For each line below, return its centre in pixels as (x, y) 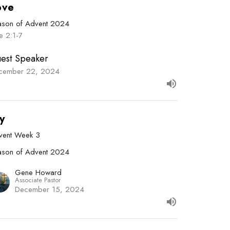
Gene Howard (39, 173)
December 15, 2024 (50, 190)
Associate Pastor (38, 180)
